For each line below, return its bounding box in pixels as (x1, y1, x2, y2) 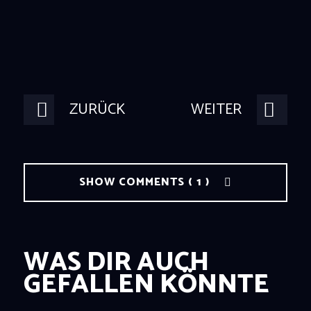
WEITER (190, 96, 242, 122)
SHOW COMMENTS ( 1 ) (78, 172, 213, 192)
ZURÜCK (69, 96, 126, 122)
